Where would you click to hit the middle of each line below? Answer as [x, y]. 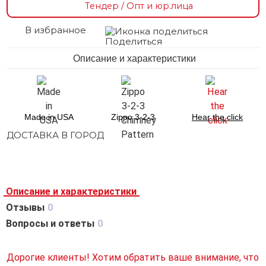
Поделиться [133, 41]
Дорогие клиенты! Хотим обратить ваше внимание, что [132, 258]
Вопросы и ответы [50, 223]
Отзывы [25, 207]
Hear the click [217, 117]
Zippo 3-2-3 [133, 117]
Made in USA [49, 117]
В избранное [55, 30]
